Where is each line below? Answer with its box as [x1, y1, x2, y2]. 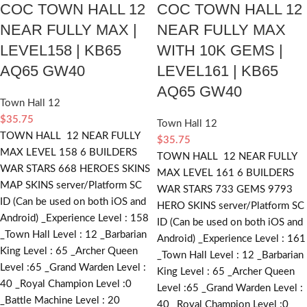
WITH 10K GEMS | [157, 41, 283, 59]
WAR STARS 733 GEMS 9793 [157, 184, 293, 195]
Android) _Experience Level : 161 [157, 233, 306, 244]
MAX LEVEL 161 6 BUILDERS [157, 167, 294, 178]
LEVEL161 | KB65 [157, 62, 278, 79]
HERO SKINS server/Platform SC [157, 200, 304, 211]
